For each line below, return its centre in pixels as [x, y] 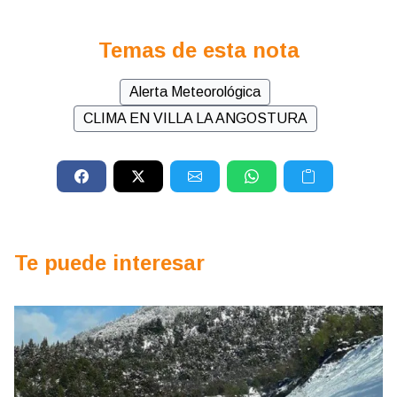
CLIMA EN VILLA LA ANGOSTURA [195, 119]
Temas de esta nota [198, 51]
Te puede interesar [109, 263]
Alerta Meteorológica [195, 92]
